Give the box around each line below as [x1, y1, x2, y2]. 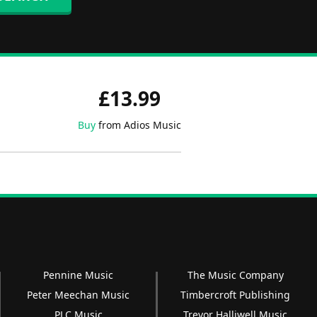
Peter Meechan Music [27, 288, 130, 301]
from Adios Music [96, 118, 181, 132]
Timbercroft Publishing [180, 288, 291, 301]
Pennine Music [43, 268, 114, 282]
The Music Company [187, 268, 284, 282]
